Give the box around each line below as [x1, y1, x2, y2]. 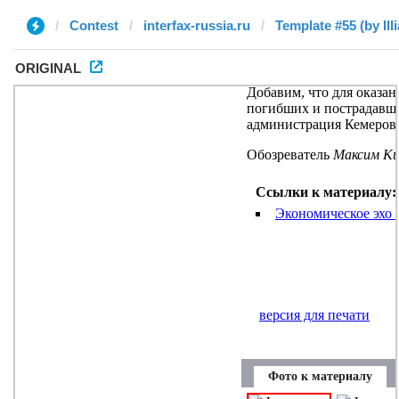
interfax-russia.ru [143, 18, 250, 33]
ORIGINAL [15, 61, 81, 76]
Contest [69, 18, 118, 33]
